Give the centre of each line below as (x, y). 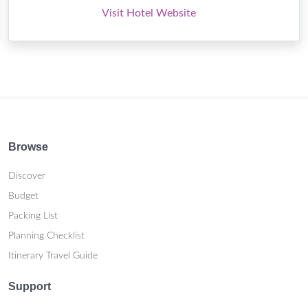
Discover (27, 176)
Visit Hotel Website (149, 13)
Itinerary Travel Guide (53, 256)
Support (30, 286)
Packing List (33, 216)
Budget (23, 196)
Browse (28, 147)
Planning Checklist (46, 236)
